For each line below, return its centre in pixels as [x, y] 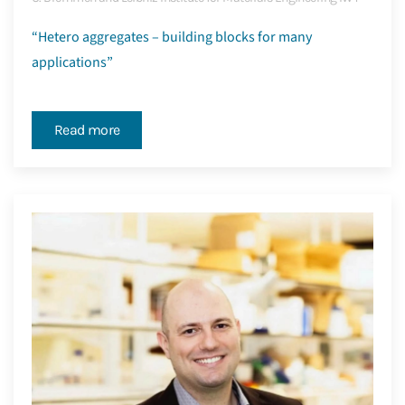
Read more [87, 130]
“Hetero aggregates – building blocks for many [172, 38]
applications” [72, 63]
